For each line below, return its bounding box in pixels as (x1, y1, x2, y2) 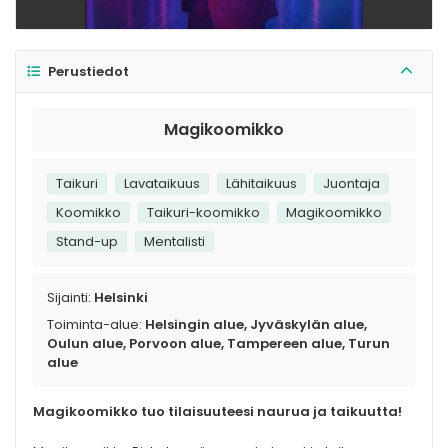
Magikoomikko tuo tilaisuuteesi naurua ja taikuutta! (33, 402, 402, 422)
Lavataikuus (124, 174, 200, 194)
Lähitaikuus (226, 174, 297, 194)
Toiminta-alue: (47, 315, 142, 335)
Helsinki (94, 288, 148, 308)
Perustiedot (48, 62, 129, 82)
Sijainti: (47, 288, 91, 308)
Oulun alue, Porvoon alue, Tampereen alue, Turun (47, 334, 390, 354)
